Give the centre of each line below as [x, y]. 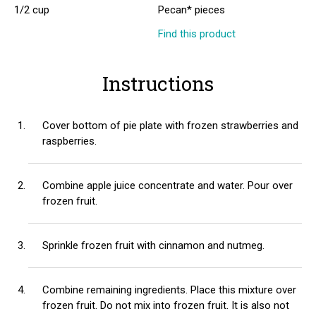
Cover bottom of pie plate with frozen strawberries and [170, 126]
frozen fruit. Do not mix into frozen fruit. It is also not [166, 305]
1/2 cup [32, 10]
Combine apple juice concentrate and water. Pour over [168, 186]
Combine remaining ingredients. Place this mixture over [169, 290]
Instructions [158, 84]
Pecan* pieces [192, 10]
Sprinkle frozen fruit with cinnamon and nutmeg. [153, 245]
